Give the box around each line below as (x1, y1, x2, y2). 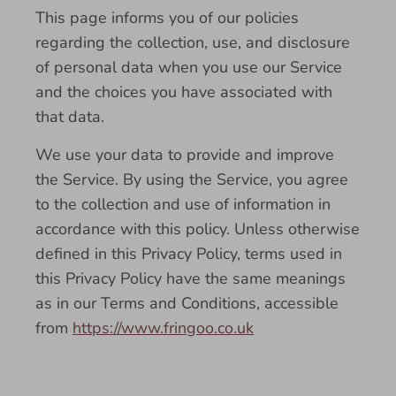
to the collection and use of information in (35, 194, 331, 215)
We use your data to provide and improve (35, 144, 334, 165)
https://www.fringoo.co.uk (72, 317, 254, 339)
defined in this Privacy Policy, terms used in (35, 243, 342, 264)
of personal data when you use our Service (35, 57, 342, 78)
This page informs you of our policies (35, 7, 299, 28)
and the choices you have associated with (35, 81, 332, 103)
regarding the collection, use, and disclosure (35, 32, 350, 53)
